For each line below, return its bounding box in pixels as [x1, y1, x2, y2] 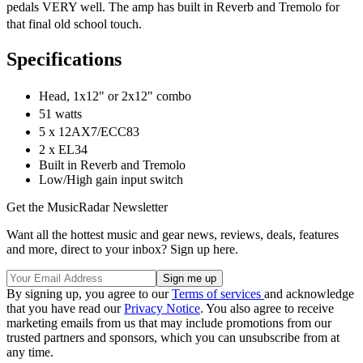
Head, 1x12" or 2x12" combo [39, 88, 203, 103]
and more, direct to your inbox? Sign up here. [6, 241, 238, 256]
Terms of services [172, 286, 264, 301]
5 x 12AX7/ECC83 [39, 124, 147, 139]
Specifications [6, 48, 122, 70]
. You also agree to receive [200, 301, 334, 315]
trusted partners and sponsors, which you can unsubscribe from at [6, 330, 340, 344]
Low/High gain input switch [39, 172, 183, 186]
